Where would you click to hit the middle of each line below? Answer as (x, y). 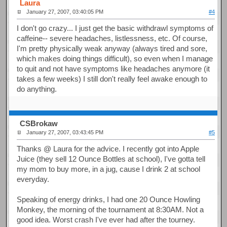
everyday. (33, 179)
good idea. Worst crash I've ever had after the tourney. (106, 219)
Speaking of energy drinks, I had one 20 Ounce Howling (109, 199)
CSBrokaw (39, 124)
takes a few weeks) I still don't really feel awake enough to (112, 79)
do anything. (37, 89)
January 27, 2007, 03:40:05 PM (65, 12)
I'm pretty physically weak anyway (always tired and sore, (112, 48)
